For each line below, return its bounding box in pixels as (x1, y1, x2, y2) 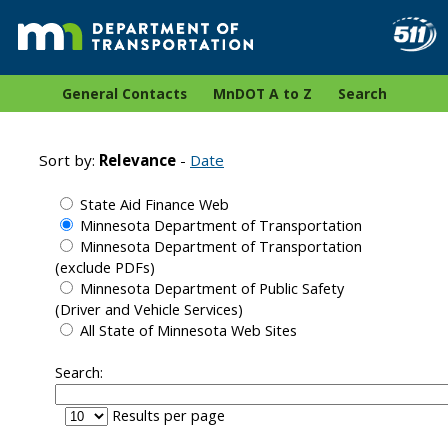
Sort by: (39, 150, 99, 171)
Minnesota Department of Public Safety (80, 279, 344, 299)
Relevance (99, 150, 176, 171)
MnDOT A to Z (212, 84, 312, 104)
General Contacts (61, 84, 187, 104)
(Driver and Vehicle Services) (55, 300, 243, 320)
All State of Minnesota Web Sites (80, 321, 297, 341)
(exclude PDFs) (55, 258, 155, 278)
